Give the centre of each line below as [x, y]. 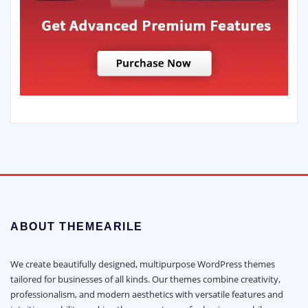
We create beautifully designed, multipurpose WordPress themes [143, 264]
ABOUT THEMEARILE [77, 227]
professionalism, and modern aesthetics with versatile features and [147, 295]
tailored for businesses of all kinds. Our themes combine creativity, [145, 279]
